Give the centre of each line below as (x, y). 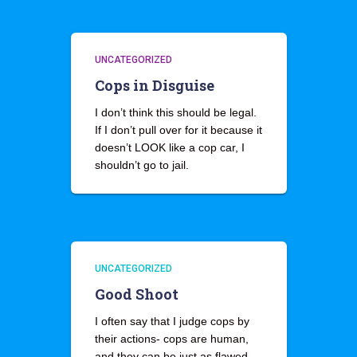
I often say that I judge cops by (172, 321)
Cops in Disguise (154, 85)
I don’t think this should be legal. (175, 112)
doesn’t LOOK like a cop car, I (169, 147)
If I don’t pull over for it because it (178, 130)
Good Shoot (136, 294)
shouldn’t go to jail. (141, 165)
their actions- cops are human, (171, 339)
